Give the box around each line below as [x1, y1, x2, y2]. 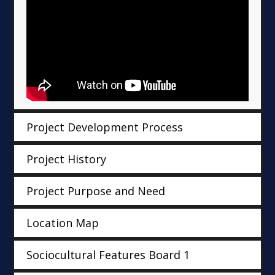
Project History [26, 152, 106, 167]
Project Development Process [26, 120, 183, 135]
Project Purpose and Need [26, 184, 165, 199]
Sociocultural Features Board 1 [26, 247, 190, 263]
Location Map [26, 215, 99, 231]
